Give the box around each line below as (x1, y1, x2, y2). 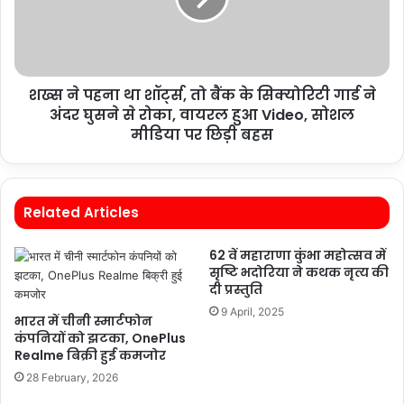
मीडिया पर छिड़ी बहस (131, 124, 273, 145)
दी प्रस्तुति (209, 280, 262, 298)
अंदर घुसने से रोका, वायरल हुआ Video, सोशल (50, 105, 354, 125)
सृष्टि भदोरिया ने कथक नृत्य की (209, 263, 389, 281)
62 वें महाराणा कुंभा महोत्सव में (209, 246, 386, 264)
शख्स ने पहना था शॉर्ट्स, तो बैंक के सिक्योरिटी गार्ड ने (28, 85, 376, 106)
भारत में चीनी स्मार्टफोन (14, 312, 152, 330)
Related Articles (23, 203, 139, 222)
